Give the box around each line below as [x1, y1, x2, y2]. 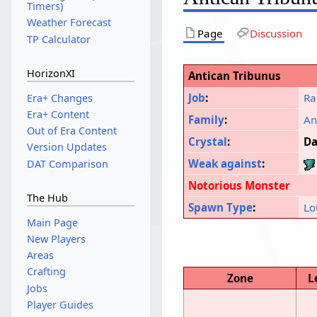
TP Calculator [26, 32, 91, 46]
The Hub [26, 191, 68, 205]
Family [188, 113, 225, 127]
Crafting [26, 265, 66, 279]
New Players [26, 231, 86, 246]
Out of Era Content [26, 124, 117, 138]
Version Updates [26, 140, 107, 154]
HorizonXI [26, 67, 75, 81]
